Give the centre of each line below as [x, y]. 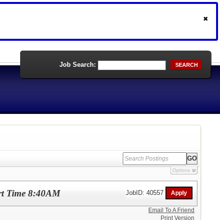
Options [181, 170]
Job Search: [78, 65]
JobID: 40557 [146, 192]
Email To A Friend [172, 210]
